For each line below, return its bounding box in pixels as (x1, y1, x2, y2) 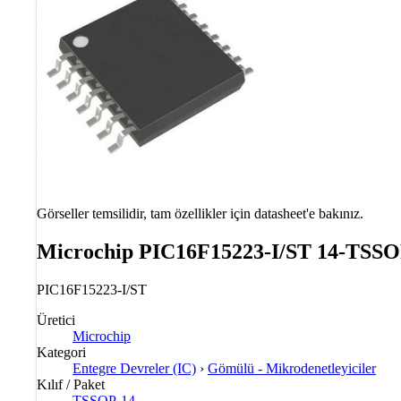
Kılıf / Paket (37, 376, 105, 392)
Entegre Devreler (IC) (73, 360, 196, 376)
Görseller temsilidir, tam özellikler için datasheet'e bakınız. (37, 206, 363, 221)
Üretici (37, 311, 75, 328)
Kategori (37, 344, 86, 360)
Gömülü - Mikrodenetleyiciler (208, 360, 376, 376)
